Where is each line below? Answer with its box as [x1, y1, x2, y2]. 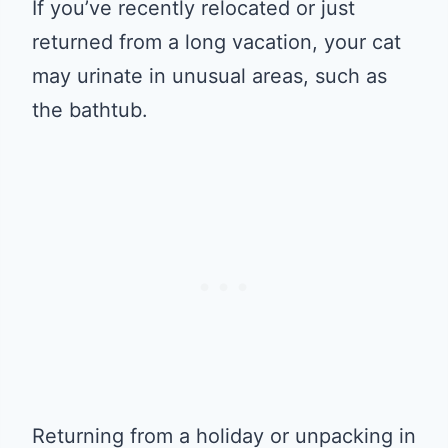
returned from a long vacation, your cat [32, 29, 401, 54]
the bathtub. [32, 97, 148, 122]
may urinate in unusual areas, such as [32, 63, 387, 88]
